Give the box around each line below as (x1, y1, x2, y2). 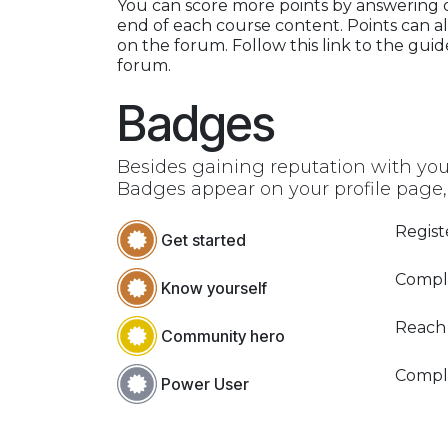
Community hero (161, 326, 285, 346)
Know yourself (161, 278, 267, 298)
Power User (161, 374, 249, 394)
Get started (161, 230, 246, 250)
